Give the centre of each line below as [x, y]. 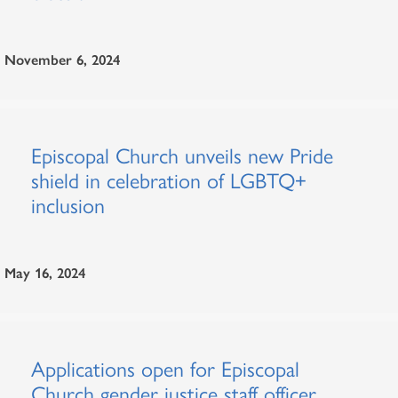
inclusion [68, 206]
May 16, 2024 [45, 273]
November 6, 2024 [62, 60]
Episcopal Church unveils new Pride [182, 156]
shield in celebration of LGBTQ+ [169, 181]
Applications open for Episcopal [165, 369]
